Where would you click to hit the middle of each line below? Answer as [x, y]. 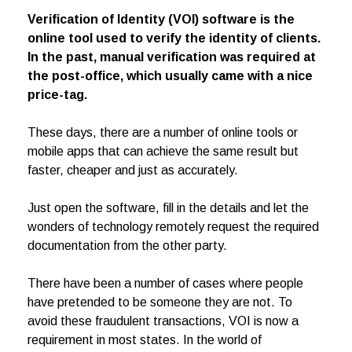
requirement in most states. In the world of [145, 340]
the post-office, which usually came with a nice [170, 76]
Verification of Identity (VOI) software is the [161, 20]
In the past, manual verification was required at [172, 57]
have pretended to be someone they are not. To [160, 302]
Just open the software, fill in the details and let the [168, 208]
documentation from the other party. [127, 246]
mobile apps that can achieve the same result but [163, 152]
